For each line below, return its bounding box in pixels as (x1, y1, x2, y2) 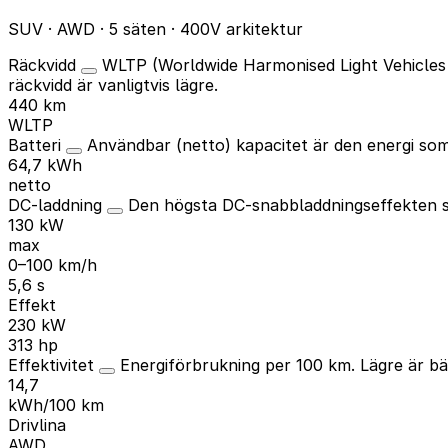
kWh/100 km (8, 394, 104, 415)
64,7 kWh (8, 154, 82, 175)
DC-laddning (8, 194, 107, 215)
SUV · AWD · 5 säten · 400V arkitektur (8, 18, 303, 39)
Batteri (8, 134, 66, 155)
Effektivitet (8, 354, 99, 375)
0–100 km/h (8, 254, 97, 275)
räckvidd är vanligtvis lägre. (8, 74, 218, 95)
